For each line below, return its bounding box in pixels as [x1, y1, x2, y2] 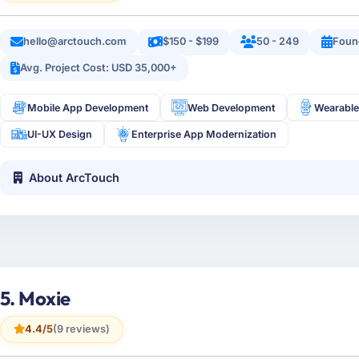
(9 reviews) [52, 323, 110, 335]
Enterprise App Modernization [131, 127, 277, 140]
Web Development [188, 101, 276, 114]
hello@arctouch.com [23, 35, 127, 48]
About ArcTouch [29, 171, 120, 185]
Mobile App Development [27, 101, 149, 114]
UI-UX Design [27, 127, 93, 140]
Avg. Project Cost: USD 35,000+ [20, 62, 178, 75]
